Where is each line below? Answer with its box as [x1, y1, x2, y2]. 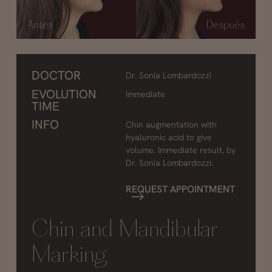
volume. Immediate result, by [125, 144, 236, 156]
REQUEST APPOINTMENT [125, 183, 235, 196]
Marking [31, 243, 107, 268]
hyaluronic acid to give [125, 132, 212, 143]
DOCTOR [31, 67, 81, 84]
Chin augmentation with [125, 119, 217, 131]
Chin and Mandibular [31, 218, 219, 243]
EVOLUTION [31, 86, 97, 103]
